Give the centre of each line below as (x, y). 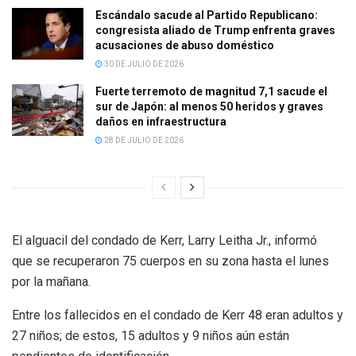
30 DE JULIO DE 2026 (143, 64)
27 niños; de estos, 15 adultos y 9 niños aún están (151, 336)
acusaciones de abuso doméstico (185, 46)
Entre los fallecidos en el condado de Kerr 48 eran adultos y (178, 315)
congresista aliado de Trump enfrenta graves (215, 31)
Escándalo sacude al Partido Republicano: (207, 15)
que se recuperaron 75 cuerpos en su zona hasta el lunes (170, 261)
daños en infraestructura (161, 122)
